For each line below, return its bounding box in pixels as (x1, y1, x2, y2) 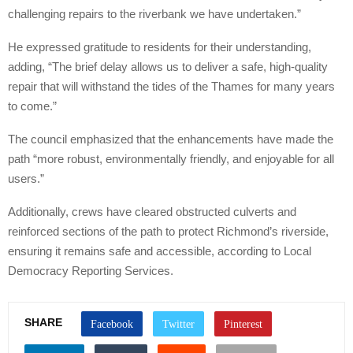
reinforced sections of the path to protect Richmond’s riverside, (8, 224, 329, 238)
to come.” (8, 98, 57, 113)
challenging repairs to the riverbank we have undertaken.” (8, 6, 301, 20)
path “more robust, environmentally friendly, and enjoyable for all (8, 151, 334, 165)
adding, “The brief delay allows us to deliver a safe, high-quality (8, 59, 328, 73)
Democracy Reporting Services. (8, 263, 173, 277)
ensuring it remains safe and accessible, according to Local (8, 243, 311, 258)
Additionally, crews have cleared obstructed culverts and (8, 204, 296, 218)
